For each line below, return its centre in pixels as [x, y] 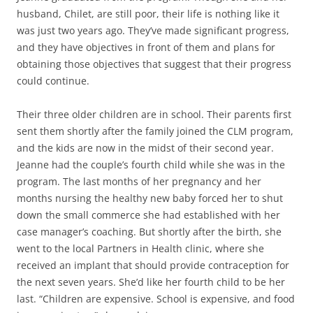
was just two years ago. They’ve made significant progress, [153, 31]
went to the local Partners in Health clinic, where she [140, 249]
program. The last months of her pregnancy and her [139, 182]
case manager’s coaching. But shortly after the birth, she [149, 232]
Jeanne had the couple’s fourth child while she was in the [151, 165]
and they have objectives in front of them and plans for [146, 48]
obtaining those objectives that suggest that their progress [154, 64]
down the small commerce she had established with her [148, 215]
